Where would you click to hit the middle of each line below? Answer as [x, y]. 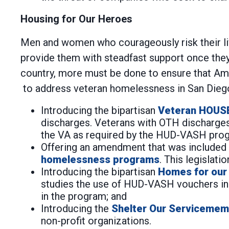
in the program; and [84, 196]
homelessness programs [100, 159]
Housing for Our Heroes [76, 19]
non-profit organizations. [96, 221]
